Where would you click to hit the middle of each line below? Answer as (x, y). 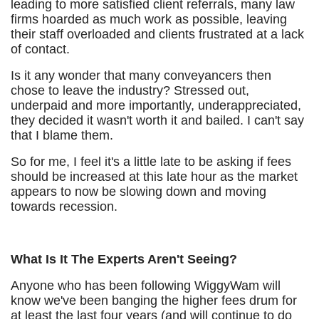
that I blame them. (62, 135)
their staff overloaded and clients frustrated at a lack (157, 34)
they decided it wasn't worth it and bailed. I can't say (157, 120)
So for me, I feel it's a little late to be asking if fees (151, 162)
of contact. (40, 49)
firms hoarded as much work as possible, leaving (149, 19)
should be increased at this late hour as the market (154, 177)
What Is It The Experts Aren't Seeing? (124, 259)
